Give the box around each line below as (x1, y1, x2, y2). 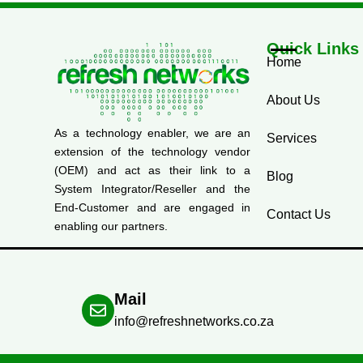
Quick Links (267, 40, 360, 58)
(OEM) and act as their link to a (54, 163, 251, 177)
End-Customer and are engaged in (54, 200, 251, 214)
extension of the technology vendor (54, 144, 251, 158)
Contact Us (267, 207, 331, 222)
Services (267, 131, 318, 146)
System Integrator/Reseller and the (54, 181, 251, 195)
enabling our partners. (54, 219, 169, 233)
